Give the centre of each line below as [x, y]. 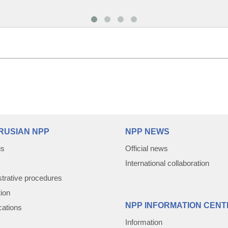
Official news [147, 148]
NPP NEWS [147, 132]
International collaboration [167, 163]
